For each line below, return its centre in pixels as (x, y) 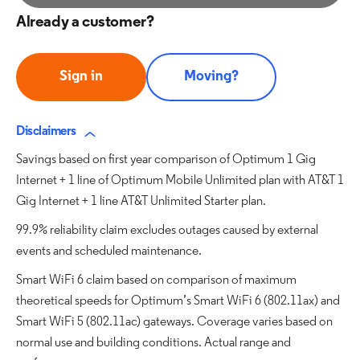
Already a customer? (85, 22)
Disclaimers (46, 132)
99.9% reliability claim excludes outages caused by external (167, 231)
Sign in (81, 77)
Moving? (211, 77)
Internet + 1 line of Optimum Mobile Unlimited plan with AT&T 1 (180, 181)
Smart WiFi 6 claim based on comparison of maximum (156, 280)
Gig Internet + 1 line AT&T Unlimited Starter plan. (141, 202)
